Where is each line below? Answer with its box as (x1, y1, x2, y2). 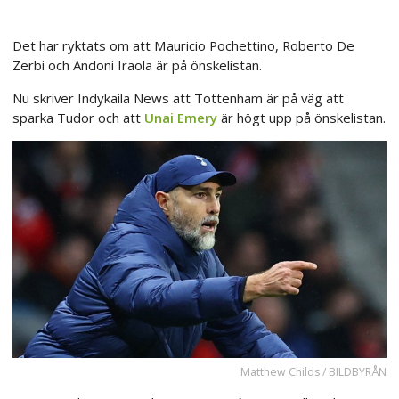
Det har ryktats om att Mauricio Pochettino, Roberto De (12, 36, 354, 54)
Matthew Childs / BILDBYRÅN (240, 363, 387, 379)
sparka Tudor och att (12, 108, 144, 126)
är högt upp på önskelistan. (217, 108, 386, 126)
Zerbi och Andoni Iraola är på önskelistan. (12, 55, 262, 74)
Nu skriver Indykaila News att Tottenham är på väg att (12, 88, 344, 107)
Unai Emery (144, 108, 217, 126)
